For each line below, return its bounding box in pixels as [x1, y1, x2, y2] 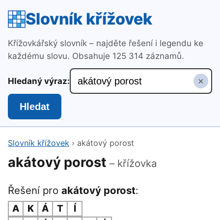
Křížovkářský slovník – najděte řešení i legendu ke [8, 38, 203, 48]
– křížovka [110, 157, 157, 169]
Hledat [20, 101, 50, 112]
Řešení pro [8, 184, 61, 197]
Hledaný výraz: [8, 76, 70, 86]
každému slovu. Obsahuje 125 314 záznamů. [8, 51, 184, 61]
